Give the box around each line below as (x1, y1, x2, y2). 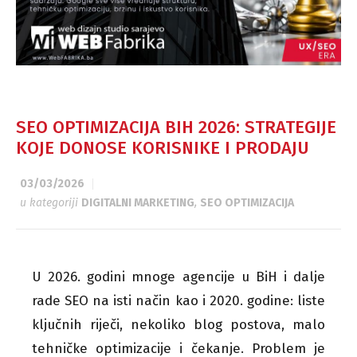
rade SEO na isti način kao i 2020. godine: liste (32, 292, 325, 309)
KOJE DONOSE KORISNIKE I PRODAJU (16, 136, 309, 159)
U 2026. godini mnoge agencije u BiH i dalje (32, 268, 325, 285)
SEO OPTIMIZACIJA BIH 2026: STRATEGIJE (16, 116, 336, 138)
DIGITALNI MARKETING (81, 195, 194, 210)
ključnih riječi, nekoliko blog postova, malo (32, 316, 325, 333)
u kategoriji (20, 195, 81, 210)
